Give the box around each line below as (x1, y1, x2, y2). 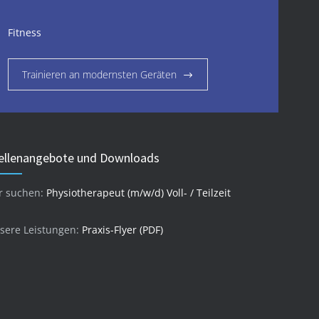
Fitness (8, 26, 41, 40)
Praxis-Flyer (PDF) (82, 223, 163, 237)
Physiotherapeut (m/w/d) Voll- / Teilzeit (46, 186, 231, 200)
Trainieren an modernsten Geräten (22, 68, 177, 82)
